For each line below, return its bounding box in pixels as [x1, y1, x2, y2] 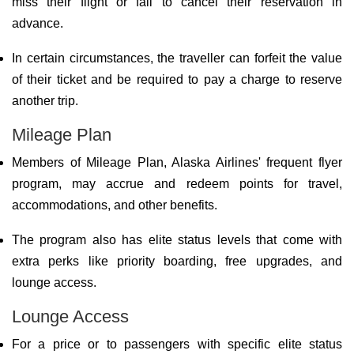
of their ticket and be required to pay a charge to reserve [12, 73, 342, 86]
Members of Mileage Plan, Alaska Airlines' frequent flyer [12, 156, 342, 169]
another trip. [12, 94, 78, 107]
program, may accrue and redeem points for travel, [12, 177, 342, 190]
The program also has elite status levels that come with [12, 233, 342, 247]
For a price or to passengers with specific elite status [12, 337, 342, 351]
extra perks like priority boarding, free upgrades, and [12, 254, 342, 268]
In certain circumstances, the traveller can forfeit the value [12, 51, 342, 65]
